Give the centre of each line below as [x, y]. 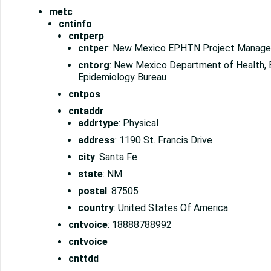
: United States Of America [171, 208]
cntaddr [86, 111]
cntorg [94, 65]
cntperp [86, 36]
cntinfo [75, 24]
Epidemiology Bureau [122, 77]
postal [93, 191]
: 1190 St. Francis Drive [164, 140]
